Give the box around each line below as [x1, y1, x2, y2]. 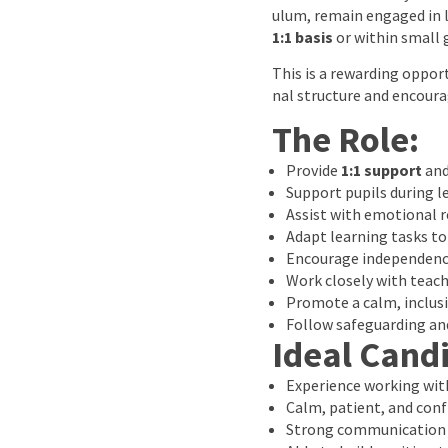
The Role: [272, 117, 419, 162]
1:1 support [341, 160, 422, 180]
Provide [286, 160, 341, 180]
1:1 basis [272, 27, 333, 47]
